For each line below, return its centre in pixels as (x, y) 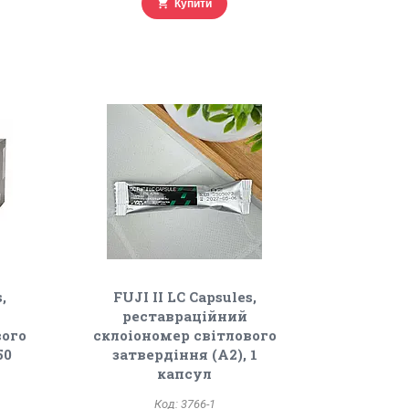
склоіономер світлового (184, 335)
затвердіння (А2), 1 (184, 354)
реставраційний (184, 316)
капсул (185, 373)
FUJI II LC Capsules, (184, 297)
